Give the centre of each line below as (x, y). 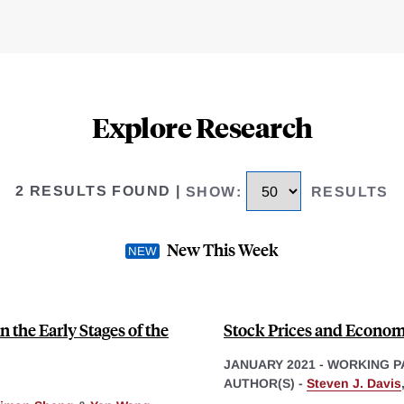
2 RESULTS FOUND (93, 191)
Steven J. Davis (354, 383)
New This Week (223, 249)
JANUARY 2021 (270, 364)
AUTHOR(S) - (265, 383)
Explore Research (202, 127)
